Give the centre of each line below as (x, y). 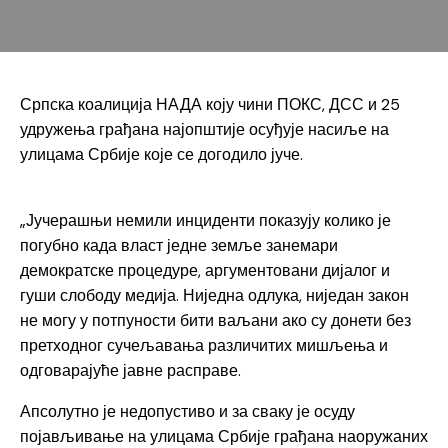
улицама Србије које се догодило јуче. (161, 155)
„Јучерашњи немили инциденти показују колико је (205, 221)
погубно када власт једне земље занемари (179, 246)
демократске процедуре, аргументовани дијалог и (205, 271)
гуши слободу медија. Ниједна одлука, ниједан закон (214, 296)
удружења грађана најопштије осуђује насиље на (204, 130)
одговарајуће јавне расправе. (130, 371)
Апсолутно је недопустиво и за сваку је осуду (187, 412)
